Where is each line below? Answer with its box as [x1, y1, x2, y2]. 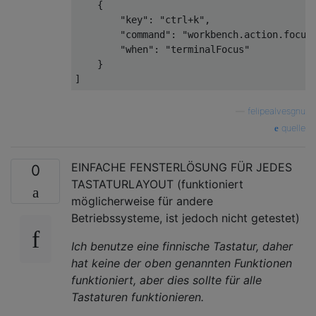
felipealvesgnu [248, 105, 305, 116]
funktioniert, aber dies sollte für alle [71, 272, 262, 287]
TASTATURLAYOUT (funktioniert [71, 176, 243, 191]
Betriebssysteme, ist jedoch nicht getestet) [71, 210, 300, 225]
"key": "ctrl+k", [75, 13, 210, 25]
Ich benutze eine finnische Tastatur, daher [71, 238, 293, 253]
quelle [279, 122, 305, 133]
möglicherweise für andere [71, 193, 213, 208]
